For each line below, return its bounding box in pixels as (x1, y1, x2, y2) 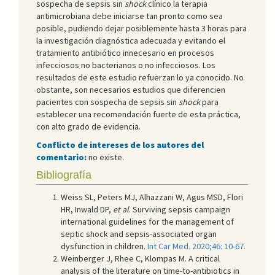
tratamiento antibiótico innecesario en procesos (36, 47, 214, 58)
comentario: (36, 151, 87, 163)
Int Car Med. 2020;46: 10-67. (147, 240, 246, 252)
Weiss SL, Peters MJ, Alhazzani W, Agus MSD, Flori (61, 191, 243, 203)
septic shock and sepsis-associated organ (61, 228, 217, 239)
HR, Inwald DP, (61, 203, 113, 215)
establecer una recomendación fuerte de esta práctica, (36, 108, 241, 120)
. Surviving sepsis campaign (129, 203, 230, 215)
